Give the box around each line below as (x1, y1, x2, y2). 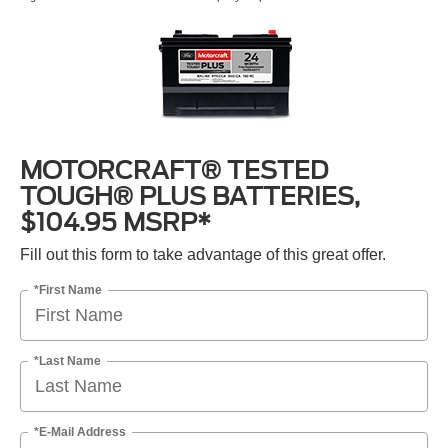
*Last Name (34, 353, 101, 368)
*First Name (34, 282, 102, 297)
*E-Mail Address (34, 424, 126, 439)
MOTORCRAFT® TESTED (20, 156, 328, 186)
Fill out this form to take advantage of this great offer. (20, 246, 386, 264)
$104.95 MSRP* (20, 208, 211, 238)
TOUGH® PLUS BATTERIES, (20, 182, 360, 212)
